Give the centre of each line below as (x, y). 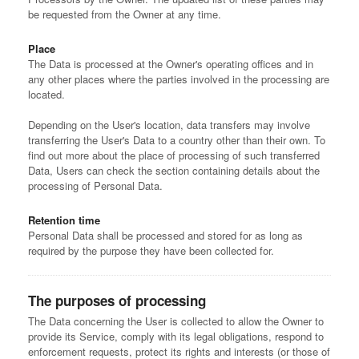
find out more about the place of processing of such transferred (174, 155)
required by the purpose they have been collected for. (151, 250)
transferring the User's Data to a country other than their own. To (177, 140)
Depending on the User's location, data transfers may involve (169, 125)
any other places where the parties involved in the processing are (179, 79)
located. (46, 94)
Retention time (64, 220)
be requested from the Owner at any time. (125, 14)
